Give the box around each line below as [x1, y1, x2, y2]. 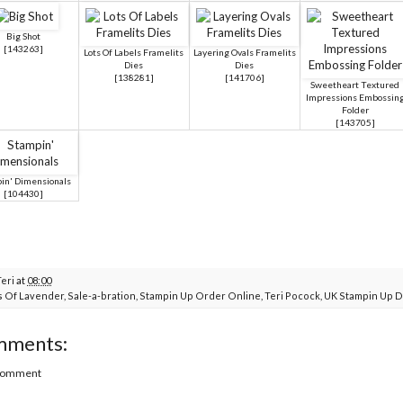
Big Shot [6, 30, 40, 41]
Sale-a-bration [67, 289, 136, 301]
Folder [341, 103, 369, 115]
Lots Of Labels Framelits [84, 46, 184, 58]
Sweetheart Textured [310, 78, 399, 90]
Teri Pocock [264, 289, 320, 301]
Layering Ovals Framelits [193, 46, 296, 58]
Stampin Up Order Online [139, 289, 261, 301]
